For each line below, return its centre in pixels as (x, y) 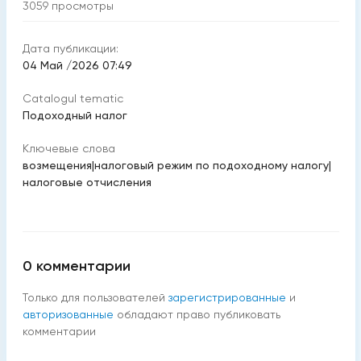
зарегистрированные (227, 297)
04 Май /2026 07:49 (77, 65)
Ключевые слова (68, 148)
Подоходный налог (75, 115)
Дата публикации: (70, 48)
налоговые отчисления (87, 182)
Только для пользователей (93, 297)
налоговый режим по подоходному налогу (211, 165)
